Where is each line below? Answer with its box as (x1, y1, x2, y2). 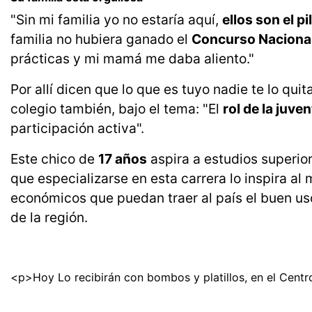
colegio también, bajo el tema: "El (10, 100, 223, 118)
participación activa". (10, 120, 144, 137)
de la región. (10, 209, 88, 226)
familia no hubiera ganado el (10, 31, 192, 48)
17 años (98, 150, 147, 168)
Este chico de (10, 150, 98, 168)
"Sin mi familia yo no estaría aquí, (10, 11, 222, 29)
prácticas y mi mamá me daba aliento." (10, 50, 254, 68)
